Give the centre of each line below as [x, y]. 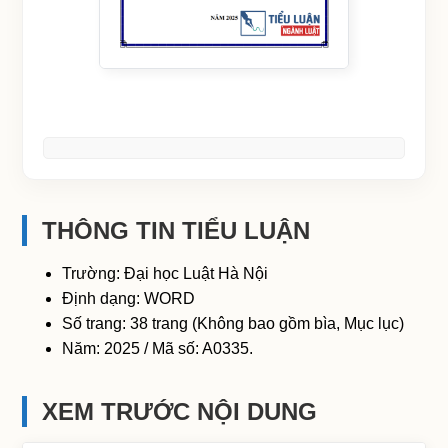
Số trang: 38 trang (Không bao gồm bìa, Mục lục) [233, 324]
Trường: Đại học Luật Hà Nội [165, 274]
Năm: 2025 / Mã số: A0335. [158, 349]
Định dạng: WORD [129, 299]
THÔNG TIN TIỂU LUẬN [176, 231]
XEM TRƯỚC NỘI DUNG [180, 412]
